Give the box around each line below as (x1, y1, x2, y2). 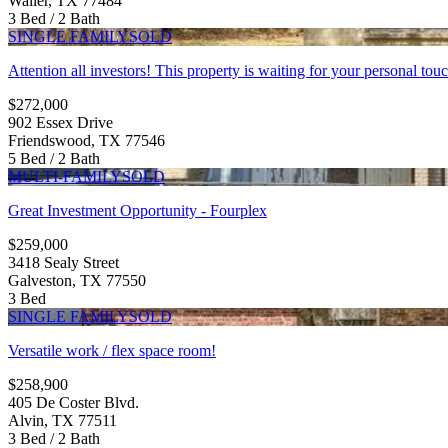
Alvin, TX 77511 (8, 411, 117, 429)
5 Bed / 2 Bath (8, 149, 100, 167)
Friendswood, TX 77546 (8, 131, 165, 149)
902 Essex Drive (8, 113, 113, 131)
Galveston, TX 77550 (8, 271, 146, 289)
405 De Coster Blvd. (8, 393, 139, 411)
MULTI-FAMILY (8, 167, 122, 185)
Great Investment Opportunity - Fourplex (8, 201, 267, 219)
